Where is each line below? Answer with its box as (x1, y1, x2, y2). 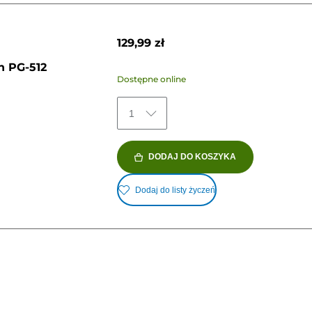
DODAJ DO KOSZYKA (148, 152, 236, 162)
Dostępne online (116, 74, 186, 85)
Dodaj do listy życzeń (134, 185, 215, 195)
